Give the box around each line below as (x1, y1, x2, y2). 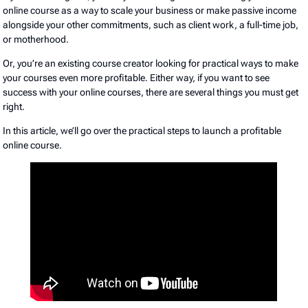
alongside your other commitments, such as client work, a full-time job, (3, 19, 299, 30)
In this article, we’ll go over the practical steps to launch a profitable (3, 124, 282, 136)
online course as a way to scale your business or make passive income (3, 4, 297, 16)
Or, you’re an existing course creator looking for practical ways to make (3, 57, 299, 69)
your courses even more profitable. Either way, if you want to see (3, 71, 270, 83)
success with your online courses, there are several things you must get (3, 86, 299, 98)
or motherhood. (3, 33, 71, 45)
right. (3, 100, 27, 112)
